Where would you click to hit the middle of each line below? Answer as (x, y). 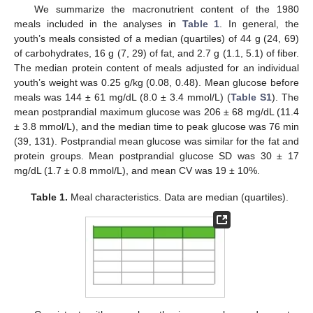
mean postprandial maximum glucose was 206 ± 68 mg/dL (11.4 (156, 112)
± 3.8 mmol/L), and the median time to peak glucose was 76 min (156, 127)
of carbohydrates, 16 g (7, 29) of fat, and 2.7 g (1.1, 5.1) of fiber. (156, 53)
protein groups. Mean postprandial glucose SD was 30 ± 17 (156, 156)
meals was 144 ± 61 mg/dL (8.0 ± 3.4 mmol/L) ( (122, 97)
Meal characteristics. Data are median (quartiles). (178, 197)
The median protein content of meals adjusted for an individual (156, 68)
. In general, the (260, 24)
